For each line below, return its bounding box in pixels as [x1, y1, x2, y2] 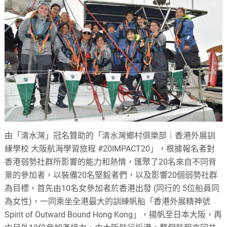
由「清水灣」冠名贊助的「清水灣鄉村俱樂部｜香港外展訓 [5, 130, 216, 140]
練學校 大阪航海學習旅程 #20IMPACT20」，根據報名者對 [5, 143, 215, 154]
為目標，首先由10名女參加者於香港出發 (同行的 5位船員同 [5, 183, 220, 193]
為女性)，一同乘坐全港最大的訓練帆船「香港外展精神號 [5, 196, 211, 206]
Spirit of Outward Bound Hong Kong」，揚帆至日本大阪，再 [5, 209, 222, 219]
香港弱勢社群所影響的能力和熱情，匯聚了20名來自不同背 [5, 157, 217, 167]
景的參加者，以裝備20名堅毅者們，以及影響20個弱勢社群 [5, 170, 218, 180]
